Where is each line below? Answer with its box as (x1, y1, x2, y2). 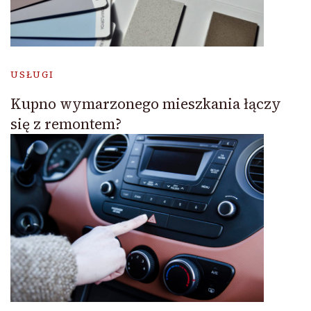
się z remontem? (10, 114, 121, 135)
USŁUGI (10, 69, 54, 81)
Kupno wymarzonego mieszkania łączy (10, 94, 281, 115)
